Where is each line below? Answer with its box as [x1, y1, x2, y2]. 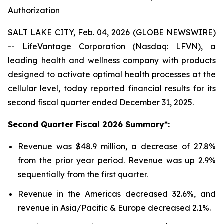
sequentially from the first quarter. [18, 169, 148, 179]
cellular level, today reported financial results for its [8, 83, 216, 93]
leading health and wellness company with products [8, 55, 216, 65]
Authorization [8, 5, 60, 15]
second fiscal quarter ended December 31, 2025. [8, 97, 194, 107]
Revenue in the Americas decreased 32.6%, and [18, 188, 216, 199]
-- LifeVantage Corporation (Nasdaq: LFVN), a [8, 41, 216, 51]
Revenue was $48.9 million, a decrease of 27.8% [18, 141, 216, 151]
